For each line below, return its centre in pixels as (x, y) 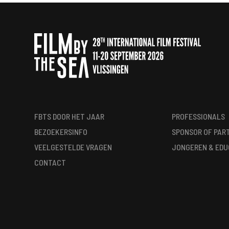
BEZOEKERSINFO (61, 131)
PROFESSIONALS (198, 116)
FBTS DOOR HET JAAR (70, 116)
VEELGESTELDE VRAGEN (73, 147)
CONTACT (50, 162)
